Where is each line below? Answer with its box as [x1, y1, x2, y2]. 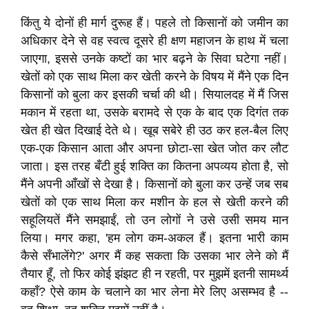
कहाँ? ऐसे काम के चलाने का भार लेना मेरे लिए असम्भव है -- [21, 285, 288, 299]
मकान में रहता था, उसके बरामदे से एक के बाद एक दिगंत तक [21, 106, 288, 119]
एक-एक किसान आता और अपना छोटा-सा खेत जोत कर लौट [21, 141, 288, 155]
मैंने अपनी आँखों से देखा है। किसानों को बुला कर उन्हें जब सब [21, 177, 288, 191]
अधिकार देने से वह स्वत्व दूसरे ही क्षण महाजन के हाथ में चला [21, 34, 288, 48]
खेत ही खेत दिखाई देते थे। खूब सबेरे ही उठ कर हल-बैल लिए [21, 123, 288, 137]
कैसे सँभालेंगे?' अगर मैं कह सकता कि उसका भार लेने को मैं [21, 249, 288, 263]
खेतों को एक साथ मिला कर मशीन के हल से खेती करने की [21, 195, 288, 209]
